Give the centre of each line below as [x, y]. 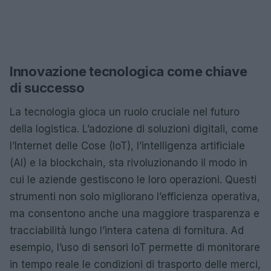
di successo [47, 87]
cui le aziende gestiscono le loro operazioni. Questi [133, 179]
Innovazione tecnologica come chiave [129, 71]
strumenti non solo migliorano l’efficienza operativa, [135, 196]
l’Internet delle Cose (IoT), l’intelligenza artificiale [127, 145]
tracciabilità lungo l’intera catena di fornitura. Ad [127, 230]
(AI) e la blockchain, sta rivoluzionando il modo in [129, 162]
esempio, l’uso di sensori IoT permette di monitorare [135, 247]
